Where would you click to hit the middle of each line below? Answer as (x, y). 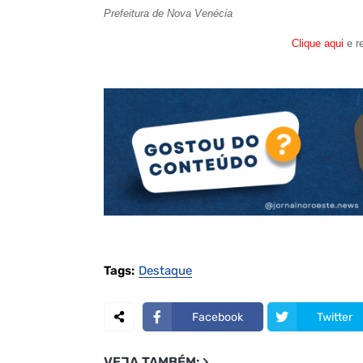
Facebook (217, 317)
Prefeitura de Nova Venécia (168, 13)
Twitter (334, 317)
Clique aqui (318, 43)
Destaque (165, 271)
